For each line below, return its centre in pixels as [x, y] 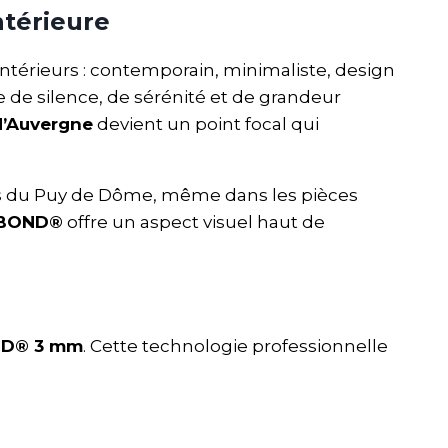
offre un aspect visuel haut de [194, 221]
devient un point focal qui [206, 123]
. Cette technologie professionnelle [235, 345]
